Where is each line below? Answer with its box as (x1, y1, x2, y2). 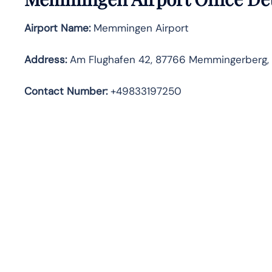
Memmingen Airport (90, 21, 189, 35)
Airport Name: (24, 21, 90, 35)
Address (24, 52, 65, 66)
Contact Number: (24, 84, 107, 98)
